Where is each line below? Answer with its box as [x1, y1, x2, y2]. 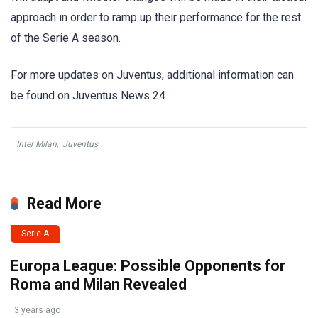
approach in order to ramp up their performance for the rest [11, 10, 301, 24]
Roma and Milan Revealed [11, 275, 187, 293]
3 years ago [14, 305, 60, 315]
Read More [27, 194, 102, 212]
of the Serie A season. [11, 31, 121, 45]
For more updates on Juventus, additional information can [11, 67, 294, 82]
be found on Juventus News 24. [11, 88, 168, 102]
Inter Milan [16, 138, 57, 149]
